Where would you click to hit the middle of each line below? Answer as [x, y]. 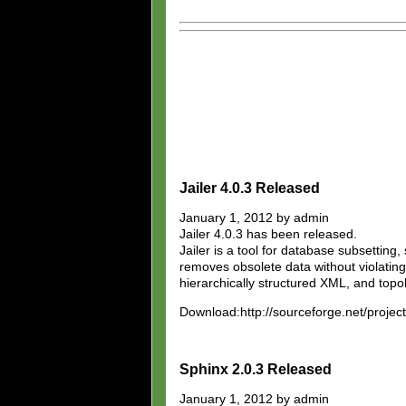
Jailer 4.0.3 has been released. [268, 233]
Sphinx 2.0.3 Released [256, 369]
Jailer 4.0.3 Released [250, 188]
